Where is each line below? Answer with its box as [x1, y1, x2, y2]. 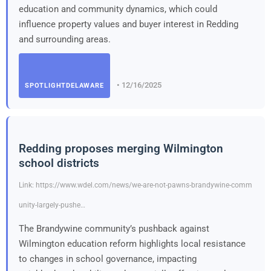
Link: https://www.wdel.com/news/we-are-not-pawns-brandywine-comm [19, 180, 252, 189]
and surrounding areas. [19, 33, 111, 45]
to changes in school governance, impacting [19, 253, 197, 264]
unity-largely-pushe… [19, 200, 85, 209]
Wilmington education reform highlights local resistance [19, 238, 246, 249]
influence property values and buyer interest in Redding [19, 18, 238, 30]
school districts [19, 155, 99, 170]
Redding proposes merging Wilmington [19, 141, 223, 155]
